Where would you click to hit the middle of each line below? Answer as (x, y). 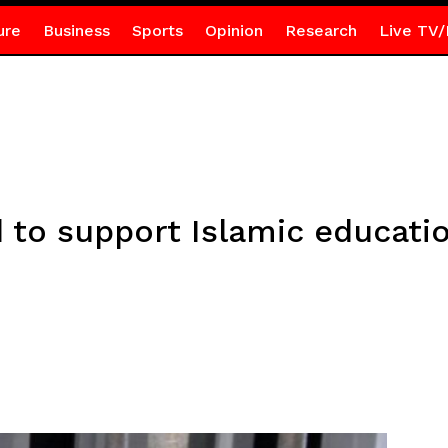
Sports (157, 30)
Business (76, 30)
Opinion (233, 30)
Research (320, 30)
